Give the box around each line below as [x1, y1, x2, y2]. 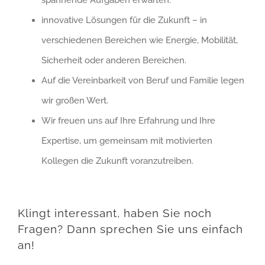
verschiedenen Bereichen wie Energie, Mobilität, [41, 34, 238, 46]
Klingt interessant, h [17, 206, 131, 220]
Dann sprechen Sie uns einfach [63, 222, 243, 236]
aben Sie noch [130, 206, 212, 220]
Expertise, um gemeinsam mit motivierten [41, 135, 212, 146]
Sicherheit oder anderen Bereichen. [41, 54, 186, 66]
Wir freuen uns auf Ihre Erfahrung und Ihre [41, 115, 215, 126]
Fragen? [17, 222, 63, 236]
